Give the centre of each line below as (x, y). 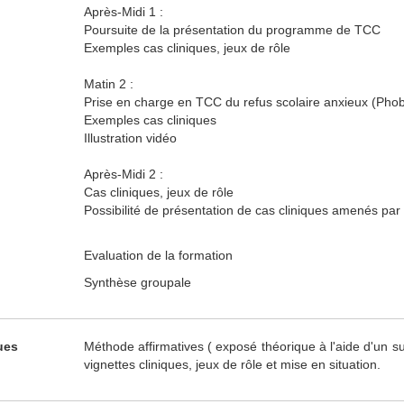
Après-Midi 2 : (123, 174)
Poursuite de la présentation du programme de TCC (232, 30)
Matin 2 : (108, 84)
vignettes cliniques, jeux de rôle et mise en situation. (232, 364)
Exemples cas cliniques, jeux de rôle (187, 48)
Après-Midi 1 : (123, 12)
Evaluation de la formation (158, 255)
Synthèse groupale (137, 282)
